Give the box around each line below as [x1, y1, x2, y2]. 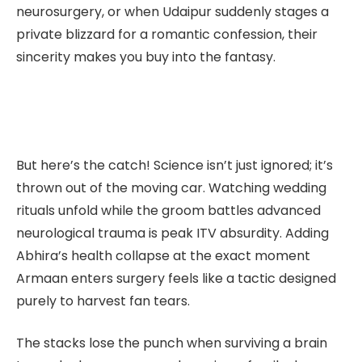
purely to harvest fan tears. [16, 291, 190, 310]
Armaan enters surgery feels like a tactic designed [16, 268, 336, 288]
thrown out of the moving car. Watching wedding [16, 178, 326, 197]
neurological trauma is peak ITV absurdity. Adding [16, 223, 329, 242]
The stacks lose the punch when [16, 334, 225, 353]
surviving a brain [225, 334, 327, 353]
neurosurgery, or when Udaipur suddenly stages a [16, 2, 329, 22]
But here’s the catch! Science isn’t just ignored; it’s [16, 155, 333, 175]
